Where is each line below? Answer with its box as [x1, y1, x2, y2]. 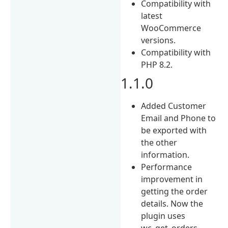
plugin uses [141, 210, 186, 221]
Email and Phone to [141, 112, 216, 124]
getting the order [141, 185, 208, 197]
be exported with [141, 124, 207, 136]
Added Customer [141, 100, 207, 111]
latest [141, 10, 163, 21]
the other [141, 136, 178, 148]
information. [141, 149, 190, 160]
